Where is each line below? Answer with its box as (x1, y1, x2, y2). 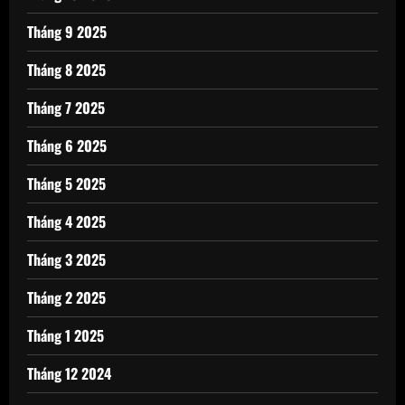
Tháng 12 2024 (27, 363, 111, 384)
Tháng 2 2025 (27, 287, 106, 308)
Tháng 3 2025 (27, 249, 106, 270)
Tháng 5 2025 (27, 173, 106, 194)
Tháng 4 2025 (27, 211, 106, 232)
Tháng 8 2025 (27, 59, 106, 80)
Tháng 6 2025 (27, 135, 107, 156)
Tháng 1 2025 (27, 325, 104, 346)
